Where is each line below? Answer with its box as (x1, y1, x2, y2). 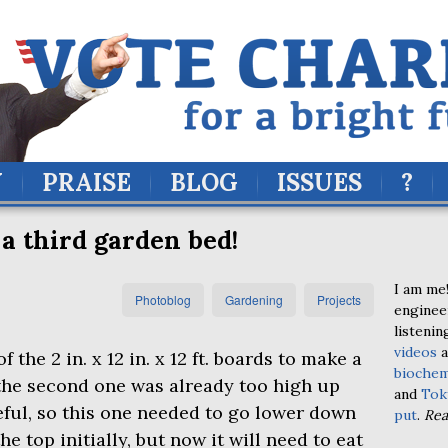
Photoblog (135, 291, 191, 308)
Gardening (225, 291, 283, 308)
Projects (317, 291, 361, 308)
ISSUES (277, 167, 362, 198)
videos (394, 343, 437, 361)
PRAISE (42, 167, 131, 198)
